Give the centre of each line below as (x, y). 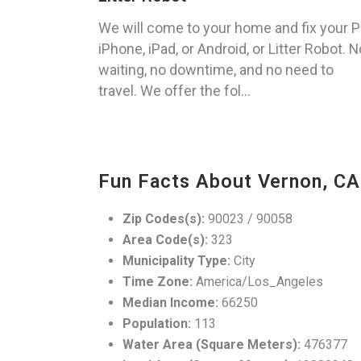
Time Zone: (158, 282)
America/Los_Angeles (258, 282)
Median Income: (170, 303)
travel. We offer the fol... (174, 91)
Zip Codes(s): (164, 219)
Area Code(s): (165, 240)
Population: (157, 324)
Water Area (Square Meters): (212, 345)
